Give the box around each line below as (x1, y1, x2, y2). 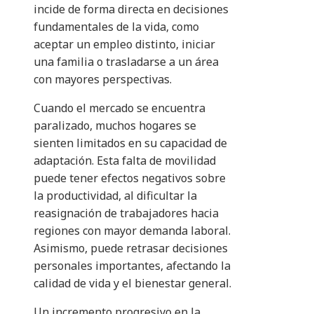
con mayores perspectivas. (34, 71, 172, 88)
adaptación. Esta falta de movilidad (34, 153, 216, 169)
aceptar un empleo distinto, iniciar (34, 36, 215, 53)
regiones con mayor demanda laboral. (34, 223, 231, 239)
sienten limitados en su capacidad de (34, 135, 227, 151)
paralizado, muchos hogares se (34, 118, 196, 134)
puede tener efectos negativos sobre (34, 170, 226, 186)
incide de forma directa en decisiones (34, 1, 228, 18)
